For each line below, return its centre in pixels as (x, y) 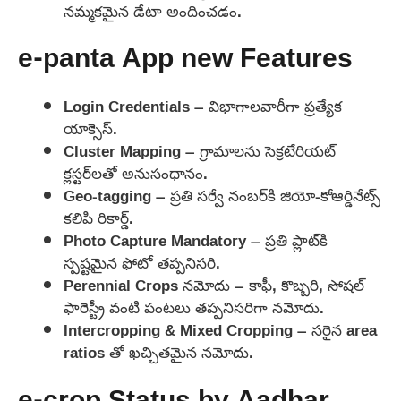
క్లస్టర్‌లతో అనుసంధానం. (136, 174)
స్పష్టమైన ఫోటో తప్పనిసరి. (142, 263)
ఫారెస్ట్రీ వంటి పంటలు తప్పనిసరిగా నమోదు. (194, 308)
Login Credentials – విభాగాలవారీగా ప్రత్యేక (203, 107)
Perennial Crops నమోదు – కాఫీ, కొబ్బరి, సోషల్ (214, 286)
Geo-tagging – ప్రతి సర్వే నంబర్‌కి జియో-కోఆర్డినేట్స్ (222, 196)
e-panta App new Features (185, 61)
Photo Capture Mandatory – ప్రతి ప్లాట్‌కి (196, 241)
